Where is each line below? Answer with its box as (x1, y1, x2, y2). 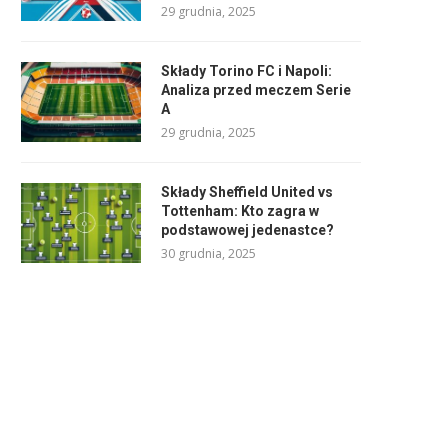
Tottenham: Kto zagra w (161, 202, 319, 219)
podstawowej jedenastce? (161, 221, 334, 238)
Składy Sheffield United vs (161, 183, 333, 200)
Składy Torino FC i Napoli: (161, 62, 332, 79)
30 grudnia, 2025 (161, 244, 256, 262)
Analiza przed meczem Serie (161, 81, 351, 98)
